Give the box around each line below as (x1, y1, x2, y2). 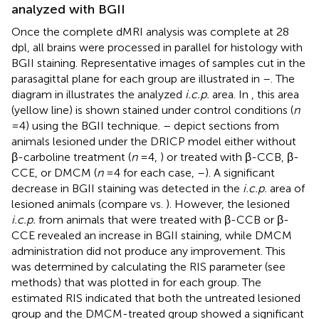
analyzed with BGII (11, 1, 125, 18)
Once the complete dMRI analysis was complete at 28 (11, 25, 289, 39)
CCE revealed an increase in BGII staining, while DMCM (11, 229, 292, 243)
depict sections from (171, 119, 279, 133)
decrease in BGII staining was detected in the (11, 182, 243, 196)
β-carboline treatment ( (11, 150, 131, 164)
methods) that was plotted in (11, 276, 162, 290)
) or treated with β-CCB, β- (160, 150, 299, 164)
